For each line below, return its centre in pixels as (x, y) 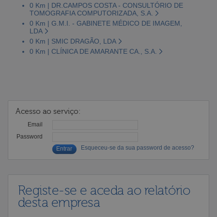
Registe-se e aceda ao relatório (104, 190)
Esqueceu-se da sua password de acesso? (137, 147)
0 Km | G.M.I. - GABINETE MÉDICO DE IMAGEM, (106, 23)
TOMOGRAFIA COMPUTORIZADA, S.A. (91, 13)
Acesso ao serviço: (48, 111)
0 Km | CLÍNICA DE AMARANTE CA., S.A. (93, 51)
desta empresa (59, 202)
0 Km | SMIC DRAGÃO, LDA (73, 41)
